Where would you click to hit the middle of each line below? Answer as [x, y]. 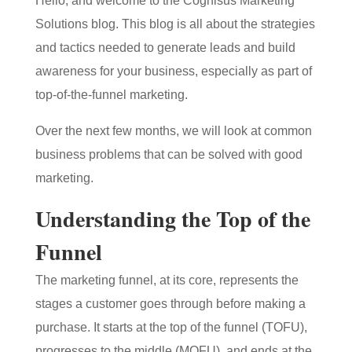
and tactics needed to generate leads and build [165, 48]
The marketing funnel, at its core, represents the [167, 280]
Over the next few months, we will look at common [173, 131]
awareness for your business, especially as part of [173, 71]
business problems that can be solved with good [169, 154]
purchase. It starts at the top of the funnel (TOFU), [171, 327]
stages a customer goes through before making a [170, 304]
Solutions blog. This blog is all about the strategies [175, 24]
